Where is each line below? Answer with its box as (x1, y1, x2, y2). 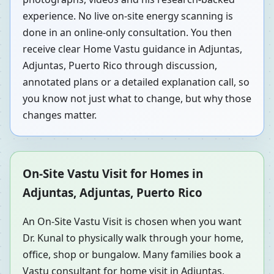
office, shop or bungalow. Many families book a (23, 248, 241, 262)
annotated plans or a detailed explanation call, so (23, 75, 250, 89)
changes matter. (23, 108, 97, 122)
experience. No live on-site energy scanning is (23, 9, 233, 23)
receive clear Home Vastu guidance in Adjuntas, (23, 42, 242, 56)
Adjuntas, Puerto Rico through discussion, (23, 59, 217, 73)
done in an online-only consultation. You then (23, 26, 232, 40)
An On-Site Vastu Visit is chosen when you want (23, 215, 242, 229)
